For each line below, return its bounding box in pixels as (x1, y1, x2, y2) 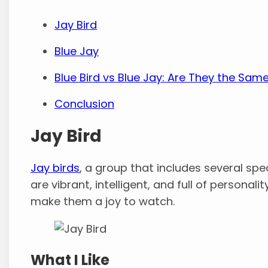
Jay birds (31, 160, 80, 175)
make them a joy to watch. (31, 193, 175, 209)
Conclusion (54, 96, 115, 111)
